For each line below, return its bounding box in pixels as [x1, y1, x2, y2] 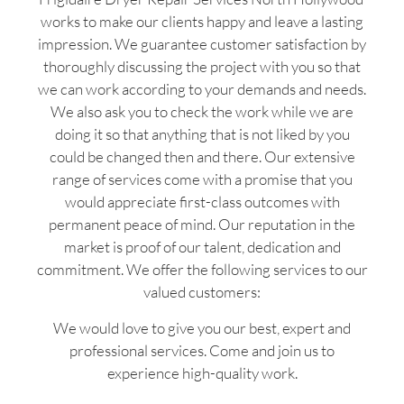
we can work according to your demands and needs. [38, 79, 366, 99]
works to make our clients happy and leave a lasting [41, 12, 363, 32]
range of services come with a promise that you [51, 170, 353, 189]
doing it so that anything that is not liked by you [54, 124, 350, 144]
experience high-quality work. [106, 363, 298, 382]
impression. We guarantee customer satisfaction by [38, 34, 366, 54]
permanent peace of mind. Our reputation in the [49, 215, 355, 234]
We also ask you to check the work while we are [50, 102, 353, 122]
